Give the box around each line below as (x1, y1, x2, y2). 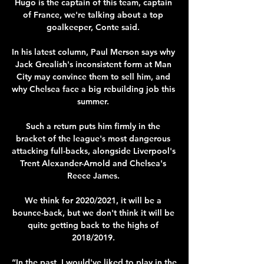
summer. (77, 95, 111, 107)
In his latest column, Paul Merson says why (12, 46, 175, 57)
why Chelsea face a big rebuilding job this (12, 83, 175, 94)
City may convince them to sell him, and (16, 71, 170, 82)
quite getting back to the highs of (28, 219, 159, 230)
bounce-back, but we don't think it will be (12, 207, 174, 218)
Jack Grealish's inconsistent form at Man (15, 58, 171, 70)
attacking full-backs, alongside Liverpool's (12, 145, 176, 156)
